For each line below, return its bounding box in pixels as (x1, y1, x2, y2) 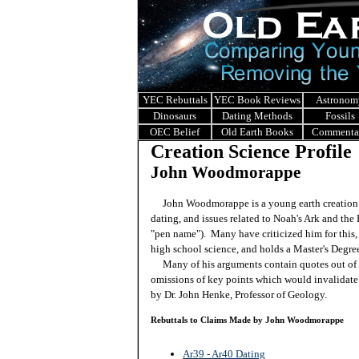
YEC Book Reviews (214, 94, 301, 106)
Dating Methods (222, 110, 292, 122)
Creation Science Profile (151, 141, 352, 162)
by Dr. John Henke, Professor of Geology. (151, 288, 327, 301)
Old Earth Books (221, 126, 293, 138)
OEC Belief (150, 126, 200, 138)
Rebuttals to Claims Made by (151, 315, 265, 325)
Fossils (325, 110, 355, 122)
